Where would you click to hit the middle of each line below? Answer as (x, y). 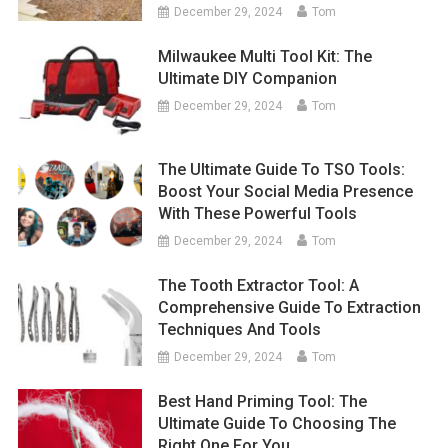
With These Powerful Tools (258, 213)
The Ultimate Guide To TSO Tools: (282, 169)
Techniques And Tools (240, 329)
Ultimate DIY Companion (248, 79)
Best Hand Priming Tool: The (263, 401)
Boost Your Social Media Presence (286, 191)
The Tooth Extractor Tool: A (259, 285)
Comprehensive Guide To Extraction (290, 307)
